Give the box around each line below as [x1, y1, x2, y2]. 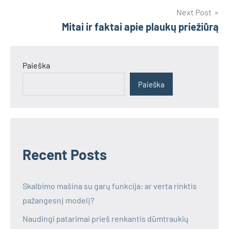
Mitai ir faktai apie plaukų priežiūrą [62, 20, 219, 33]
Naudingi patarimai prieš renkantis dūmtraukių [22, 214, 189, 224]
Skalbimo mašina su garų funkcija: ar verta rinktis [22, 181, 197, 191]
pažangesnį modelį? [22, 195, 94, 205]
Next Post [176, 7, 212, 17]
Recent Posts [22, 146, 107, 164]
